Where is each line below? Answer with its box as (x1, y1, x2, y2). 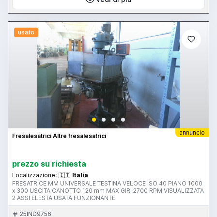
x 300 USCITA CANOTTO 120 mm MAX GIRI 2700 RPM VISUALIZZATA (12, 187, 204, 195)
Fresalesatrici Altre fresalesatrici (12, 132, 106, 140)
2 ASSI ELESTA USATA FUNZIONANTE (12, 194, 115, 202)
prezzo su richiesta (12, 159, 86, 169)
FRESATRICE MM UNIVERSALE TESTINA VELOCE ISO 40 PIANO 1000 (12, 180, 202, 187)
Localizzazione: (12, 171, 57, 179)
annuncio (179, 129, 205, 137)
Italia (72, 171, 88, 179)
